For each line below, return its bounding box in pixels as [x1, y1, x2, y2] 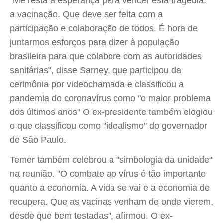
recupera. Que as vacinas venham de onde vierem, [10, 197, 213, 207]
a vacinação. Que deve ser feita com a [10, 9, 163, 19]
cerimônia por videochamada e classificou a [10, 79, 184, 89]
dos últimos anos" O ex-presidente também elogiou [10, 107, 213, 117]
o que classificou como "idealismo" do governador [10, 121, 207, 131]
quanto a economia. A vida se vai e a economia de [10, 183, 210, 193]
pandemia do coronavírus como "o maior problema [10, 93, 211, 103]
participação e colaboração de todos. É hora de [10, 23, 198, 33]
